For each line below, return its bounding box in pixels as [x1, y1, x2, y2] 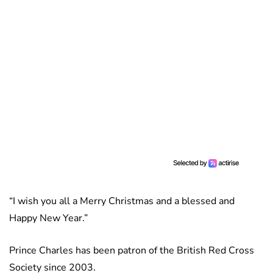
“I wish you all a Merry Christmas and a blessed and [9, 194, 235, 208]
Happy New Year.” [9, 211, 88, 225]
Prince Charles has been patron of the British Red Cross [9, 244, 254, 258]
